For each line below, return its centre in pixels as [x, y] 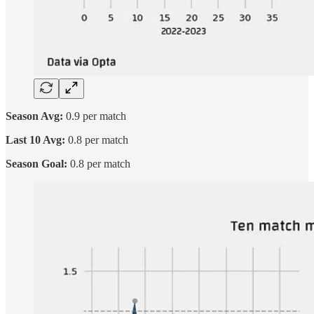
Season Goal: [36, 163]
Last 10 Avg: [35, 139]
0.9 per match [95, 116]
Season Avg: [34, 116]
